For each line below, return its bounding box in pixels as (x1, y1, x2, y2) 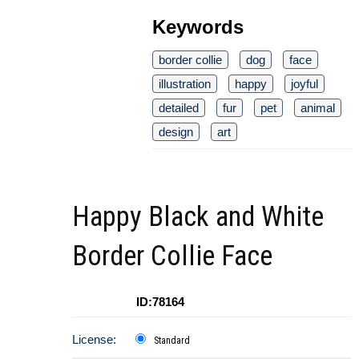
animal (301, 101, 335, 115)
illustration (159, 77, 211, 91)
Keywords (152, 16, 244, 38)
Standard (154, 335, 190, 347)
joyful (291, 77, 318, 91)
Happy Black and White (72, 200, 324, 234)
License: (72, 333, 116, 347)
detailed (159, 101, 199, 115)
